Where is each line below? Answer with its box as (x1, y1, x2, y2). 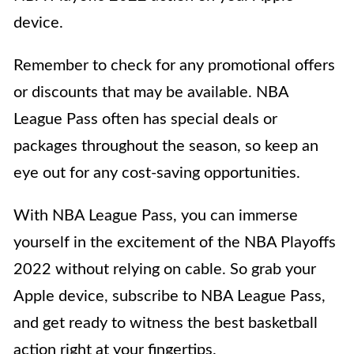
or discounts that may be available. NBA (13, 85, 288, 101)
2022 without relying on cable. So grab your (13, 262, 316, 278)
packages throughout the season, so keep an (13, 138, 318, 155)
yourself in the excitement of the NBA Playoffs (13, 235, 336, 251)
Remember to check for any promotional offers (13, 58, 335, 74)
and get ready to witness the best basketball (13, 315, 318, 332)
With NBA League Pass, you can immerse (13, 208, 298, 224)
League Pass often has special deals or (13, 111, 277, 128)
